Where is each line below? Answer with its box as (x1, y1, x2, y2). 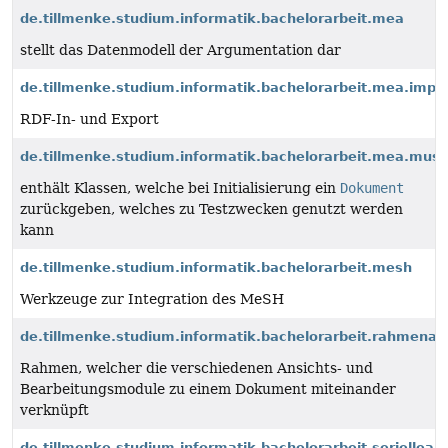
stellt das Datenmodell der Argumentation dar (20, 42, 341, 58)
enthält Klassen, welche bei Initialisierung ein (20, 180, 340, 196)
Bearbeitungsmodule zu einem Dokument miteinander (20, 381, 396, 397)
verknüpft (20, 402, 89, 418)
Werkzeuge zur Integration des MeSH (20, 291, 284, 307)
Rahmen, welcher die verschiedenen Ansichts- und (20, 360, 373, 376)
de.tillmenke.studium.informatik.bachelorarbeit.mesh (20, 260, 412, 275)
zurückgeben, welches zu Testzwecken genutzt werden (20, 201, 403, 217)
